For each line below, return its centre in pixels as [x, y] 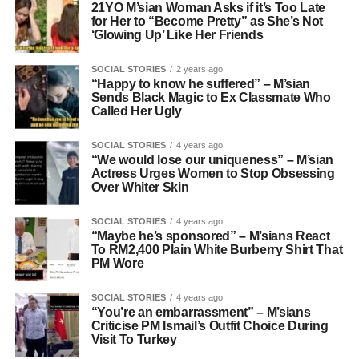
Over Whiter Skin [140, 187]
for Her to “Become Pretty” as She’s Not [207, 21]
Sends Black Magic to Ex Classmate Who [211, 97]
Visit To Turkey [134, 339]
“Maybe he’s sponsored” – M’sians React [210, 236]
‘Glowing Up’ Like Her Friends [177, 35]
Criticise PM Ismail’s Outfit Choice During [210, 326]
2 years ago [199, 69]
